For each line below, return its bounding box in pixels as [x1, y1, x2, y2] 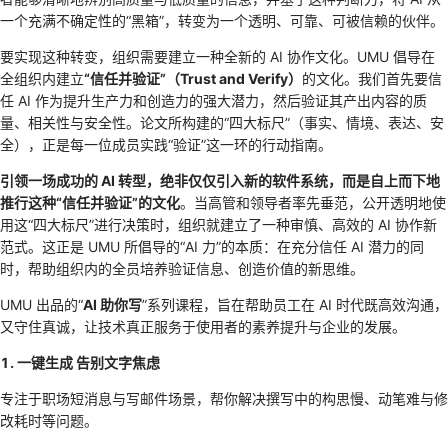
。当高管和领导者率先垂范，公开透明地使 [180, 194, 446, 212]
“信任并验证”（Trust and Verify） [84, 70, 302, 88]
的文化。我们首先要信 [302, 70, 442, 88]
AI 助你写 [83, 296, 142, 314]
